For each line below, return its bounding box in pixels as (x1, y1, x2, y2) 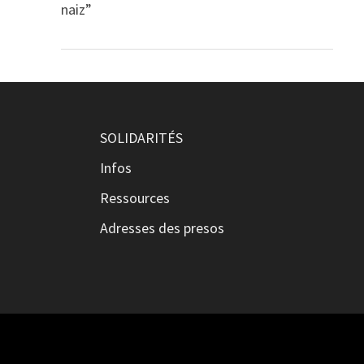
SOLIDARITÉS (99, 128, 183, 147)
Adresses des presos (99, 218, 224, 237)
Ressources (99, 188, 170, 207)
